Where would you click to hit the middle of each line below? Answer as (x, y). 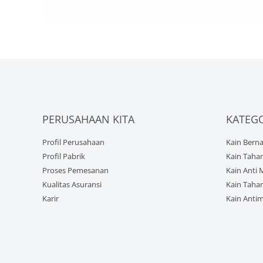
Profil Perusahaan (73, 142)
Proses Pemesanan (75, 170)
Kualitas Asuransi (72, 184)
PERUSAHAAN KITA (88, 119)
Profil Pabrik (64, 156)
